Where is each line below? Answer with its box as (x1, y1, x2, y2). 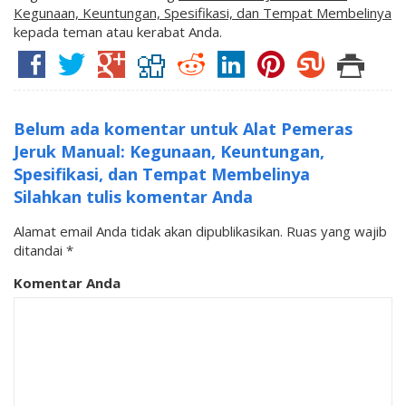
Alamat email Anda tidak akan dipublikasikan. (14, 222, 283, 241)
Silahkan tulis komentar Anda (14, 186, 253, 208)
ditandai (14, 241, 66, 260)
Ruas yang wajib (286, 222, 387, 241)
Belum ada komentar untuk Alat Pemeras (14, 118, 353, 140)
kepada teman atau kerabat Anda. (14, 23, 222, 42)
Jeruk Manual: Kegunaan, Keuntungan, (14, 140, 324, 163)
